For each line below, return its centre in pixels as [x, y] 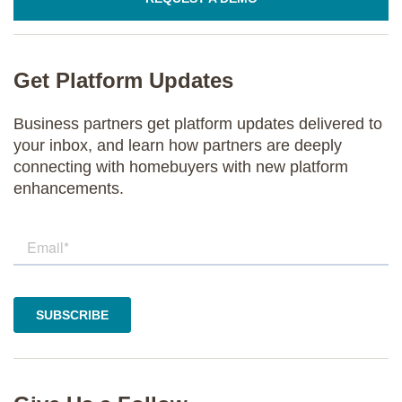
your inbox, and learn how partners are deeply [178, 145]
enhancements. [69, 188]
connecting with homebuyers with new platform [181, 166]
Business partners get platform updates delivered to [198, 123]
